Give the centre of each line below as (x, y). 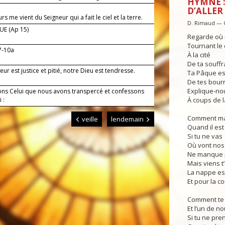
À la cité (199, 55)
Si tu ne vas (205, 136)
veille (89, 119)
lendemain (128, 119)
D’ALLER (205, 11)
